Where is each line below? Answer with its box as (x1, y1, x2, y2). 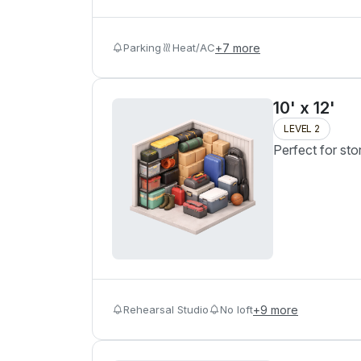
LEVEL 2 (284, 122, 320, 135)
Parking (123, 40, 161, 54)
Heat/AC (172, 40, 215, 54)
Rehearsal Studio (123, 302, 209, 316)
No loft (220, 302, 253, 316)
